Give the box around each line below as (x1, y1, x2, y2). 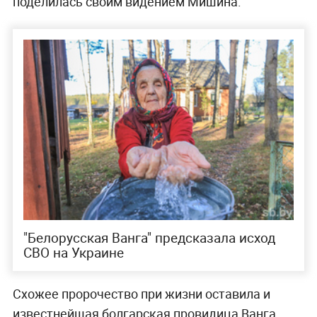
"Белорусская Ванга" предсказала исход (23, 228, 275, 247)
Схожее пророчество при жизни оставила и (12, 284, 270, 302)
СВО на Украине (23, 243, 124, 262)
